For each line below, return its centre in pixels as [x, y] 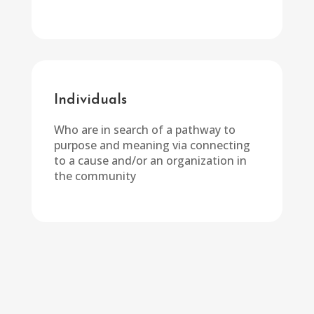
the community [95, 176]
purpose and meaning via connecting [152, 145]
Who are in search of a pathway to [144, 130]
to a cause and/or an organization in [150, 161]
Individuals [90, 99]
